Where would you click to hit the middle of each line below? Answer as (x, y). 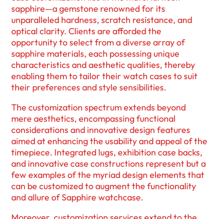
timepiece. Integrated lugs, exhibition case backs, (107, 153)
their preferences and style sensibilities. (89, 88)
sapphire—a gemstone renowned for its (88, 9)
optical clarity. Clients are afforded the (86, 31)
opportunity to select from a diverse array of (98, 43)
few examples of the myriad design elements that (108, 175)
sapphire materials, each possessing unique (95, 54)
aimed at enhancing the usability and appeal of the (109, 141)
